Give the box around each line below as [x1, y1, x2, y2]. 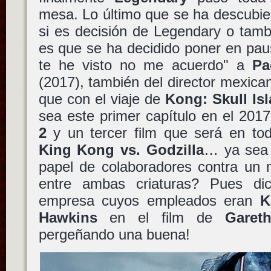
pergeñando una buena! [38, 226, 190, 243]
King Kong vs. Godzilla [38, 141, 204, 158]
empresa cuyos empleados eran [38, 192, 260, 209]
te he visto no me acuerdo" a [38, 56, 253, 73]
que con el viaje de [38, 90, 165, 107]
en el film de [97, 209, 225, 226]
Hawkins [38, 209, 97, 226]
